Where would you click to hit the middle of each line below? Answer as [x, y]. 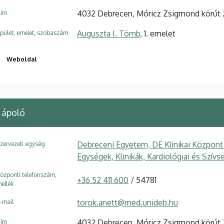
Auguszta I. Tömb [108, 33]
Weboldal [22, 59]
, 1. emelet [158, 33]
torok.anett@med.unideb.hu [127, 202]
